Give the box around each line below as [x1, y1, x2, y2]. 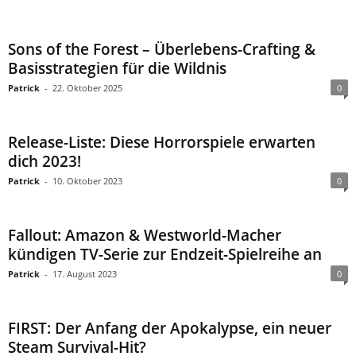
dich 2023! [8, 151, 81, 172]
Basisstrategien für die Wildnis [8, 58, 226, 79]
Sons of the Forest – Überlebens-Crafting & [8, 39, 315, 60]
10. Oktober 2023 [52, 175, 122, 187]
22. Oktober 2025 [52, 82, 122, 94]
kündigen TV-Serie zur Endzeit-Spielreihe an [8, 244, 322, 265]
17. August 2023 [52, 268, 117, 280]
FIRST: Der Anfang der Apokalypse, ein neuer [8, 318, 331, 339]
